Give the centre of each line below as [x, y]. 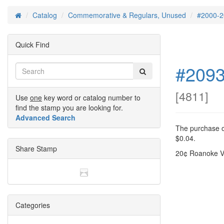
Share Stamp [36, 148]
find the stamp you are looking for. [69, 107]
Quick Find [32, 44]
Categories [33, 205]
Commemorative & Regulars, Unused [127, 15]
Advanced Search [45, 117]
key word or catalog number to [91, 97]
